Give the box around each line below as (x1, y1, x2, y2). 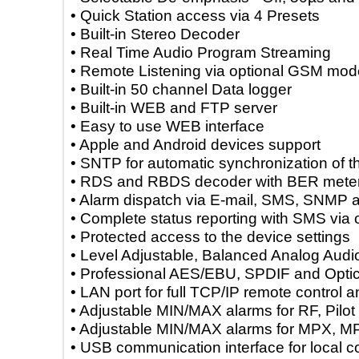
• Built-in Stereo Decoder (93, 25, 262, 42)
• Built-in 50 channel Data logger (93, 80, 314, 98)
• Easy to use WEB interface (93, 117, 287, 135)
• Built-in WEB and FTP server (93, 99, 300, 116)
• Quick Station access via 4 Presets (93, 6, 342, 24)
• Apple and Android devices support (93, 135, 343, 153)
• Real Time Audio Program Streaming (93, 43, 353, 61)
